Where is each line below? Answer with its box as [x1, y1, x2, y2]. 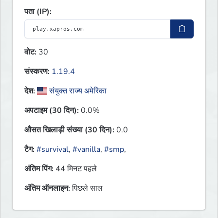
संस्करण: [24, 66, 50, 77]
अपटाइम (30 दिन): [24, 105, 79, 116]
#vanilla [73, 144, 100, 155]
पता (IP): [24, 6, 52, 18]
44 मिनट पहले [54, 163, 97, 175]
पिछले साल [70, 183, 103, 194]
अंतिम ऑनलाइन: [24, 183, 70, 194]
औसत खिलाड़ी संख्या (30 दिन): [24, 125, 114, 136]
